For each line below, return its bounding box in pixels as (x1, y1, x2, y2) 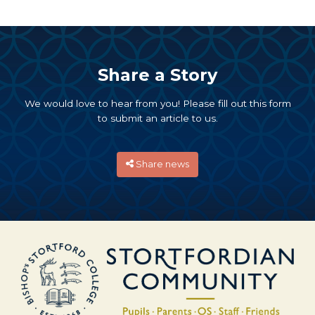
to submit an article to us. (97, 112, 218, 124)
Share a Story (98, 64, 217, 85)
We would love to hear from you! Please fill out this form (24, 97, 291, 109)
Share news (136, 158, 190, 169)
